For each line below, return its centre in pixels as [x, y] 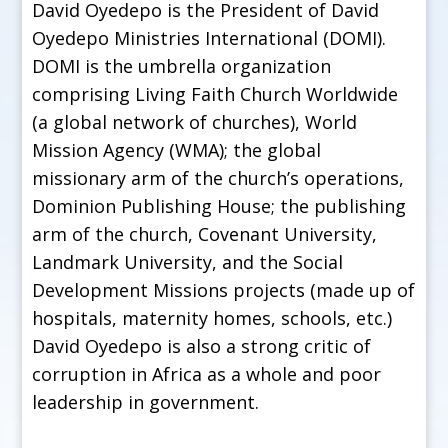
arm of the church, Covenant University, [205, 233]
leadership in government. [146, 401]
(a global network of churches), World [195, 121]
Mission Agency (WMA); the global [177, 149]
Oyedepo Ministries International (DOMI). [209, 37]
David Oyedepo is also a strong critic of [202, 345]
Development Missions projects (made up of [224, 289]
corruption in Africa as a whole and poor [207, 373]
